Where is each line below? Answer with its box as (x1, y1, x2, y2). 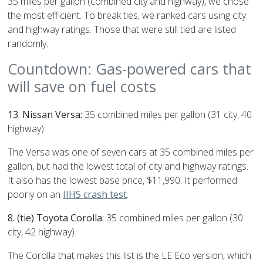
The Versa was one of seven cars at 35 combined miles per (8, 146, 254, 159)
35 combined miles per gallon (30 (104, 211, 244, 225)
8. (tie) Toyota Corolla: (8, 211, 104, 225)
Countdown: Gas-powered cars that (8, 59, 252, 79)
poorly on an (8, 188, 63, 201)
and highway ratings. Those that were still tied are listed (8, 23, 237, 36)
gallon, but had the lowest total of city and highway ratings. (8, 160, 249, 173)
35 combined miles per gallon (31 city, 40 (82, 108, 252, 122)
